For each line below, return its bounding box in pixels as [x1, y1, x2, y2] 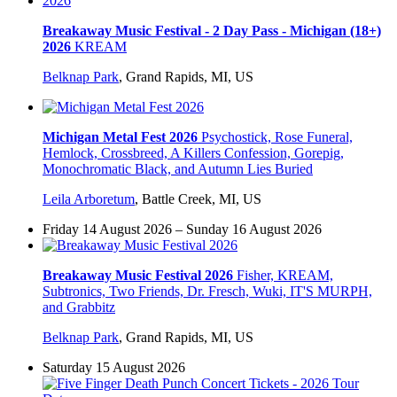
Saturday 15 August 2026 [43, 360, 185, 376]
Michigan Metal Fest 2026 [43, 129, 198, 145]
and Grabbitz [43, 300, 115, 315]
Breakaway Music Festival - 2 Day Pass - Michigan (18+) [43, 23, 381, 39]
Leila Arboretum [43, 191, 135, 207]
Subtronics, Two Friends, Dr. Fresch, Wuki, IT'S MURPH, [43, 284, 372, 300]
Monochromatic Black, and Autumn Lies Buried [43, 161, 313, 177]
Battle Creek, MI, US [142, 191, 261, 207]
